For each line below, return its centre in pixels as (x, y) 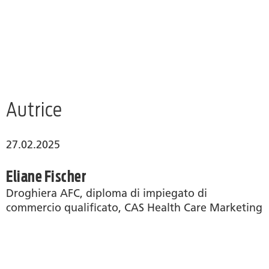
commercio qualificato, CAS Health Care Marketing (134, 208)
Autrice (34, 110)
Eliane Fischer (46, 176)
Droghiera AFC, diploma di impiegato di (107, 193)
